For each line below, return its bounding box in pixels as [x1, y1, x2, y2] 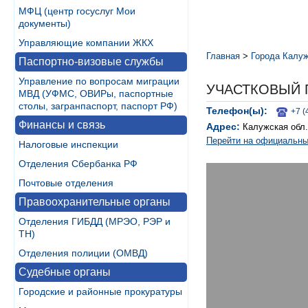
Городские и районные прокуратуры [19, 286, 182, 297]
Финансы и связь [19, 119, 105, 131]
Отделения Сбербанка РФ [19, 158, 137, 169]
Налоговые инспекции [19, 139, 118, 150]
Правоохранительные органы [19, 196, 170, 208]
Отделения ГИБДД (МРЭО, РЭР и [19, 216, 170, 227]
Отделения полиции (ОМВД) [19, 247, 148, 258]
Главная [206, 51, 240, 61]
